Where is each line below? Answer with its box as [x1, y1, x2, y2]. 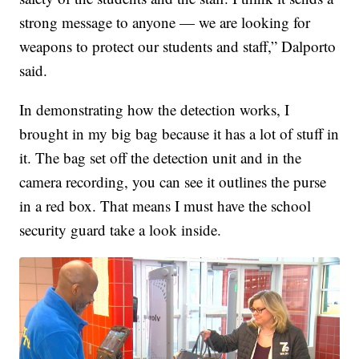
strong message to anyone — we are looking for [19, 11, 311, 32]
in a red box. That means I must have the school [19, 195, 312, 216]
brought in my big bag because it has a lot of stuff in [19, 123, 340, 143]
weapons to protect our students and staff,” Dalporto [19, 35, 337, 56]
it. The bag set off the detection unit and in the [19, 147, 302, 167]
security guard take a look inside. [19, 219, 222, 240]
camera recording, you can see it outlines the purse [19, 171, 327, 192]
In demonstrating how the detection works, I [19, 99, 290, 119]
